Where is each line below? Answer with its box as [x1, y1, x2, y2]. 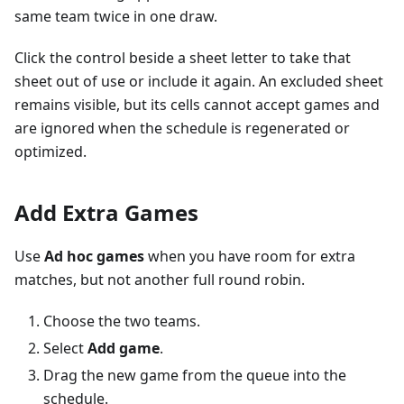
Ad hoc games [44, 246, 144, 267]
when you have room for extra [144, 246, 355, 267]
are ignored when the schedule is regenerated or [14, 118, 350, 139]
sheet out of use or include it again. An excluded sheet [14, 71, 383, 92]
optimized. [14, 142, 87, 162]
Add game [87, 338, 160, 359]
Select [43, 338, 87, 359]
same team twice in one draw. [14, 6, 217, 27]
